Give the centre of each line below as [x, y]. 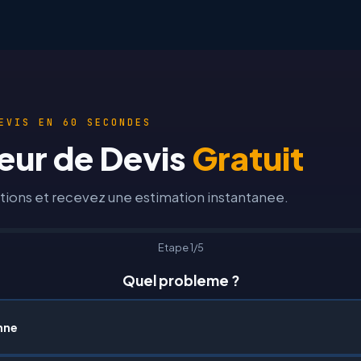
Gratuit [248, 158]
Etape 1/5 [180, 247]
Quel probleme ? [180, 280]
